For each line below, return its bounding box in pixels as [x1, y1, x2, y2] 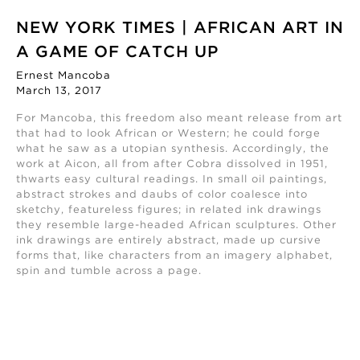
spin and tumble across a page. [16, 266, 202, 276]
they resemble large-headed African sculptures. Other [16, 220, 337, 230]
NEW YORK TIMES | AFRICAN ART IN [16, 20, 344, 35]
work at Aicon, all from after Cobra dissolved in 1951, [16, 159, 328, 169]
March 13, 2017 [16, 86, 102, 96]
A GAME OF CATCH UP [16, 44, 219, 59]
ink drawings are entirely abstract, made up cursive [16, 235, 321, 245]
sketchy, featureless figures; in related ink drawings [16, 205, 321, 215]
